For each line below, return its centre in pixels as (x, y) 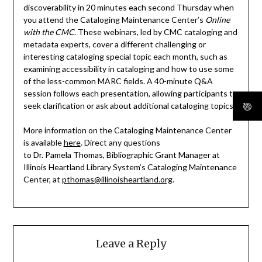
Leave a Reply (131, 244)
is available (43, 143)
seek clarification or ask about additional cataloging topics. (129, 106)
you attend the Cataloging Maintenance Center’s (114, 20)
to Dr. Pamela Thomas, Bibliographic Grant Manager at (121, 155)
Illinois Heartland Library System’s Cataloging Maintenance (130, 167)
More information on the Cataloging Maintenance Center (127, 130)
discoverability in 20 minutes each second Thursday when (128, 8)
